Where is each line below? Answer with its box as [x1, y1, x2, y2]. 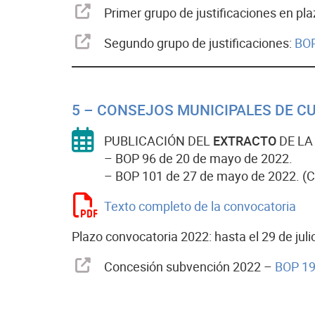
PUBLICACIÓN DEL [104, 134, 213, 148]
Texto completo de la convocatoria [104, 199, 296, 214]
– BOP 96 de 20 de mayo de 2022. [104, 151, 292, 166]
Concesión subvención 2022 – [104, 259, 272, 274]
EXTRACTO [213, 134, 279, 148]
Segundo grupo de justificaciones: [104, 36, 295, 51]
